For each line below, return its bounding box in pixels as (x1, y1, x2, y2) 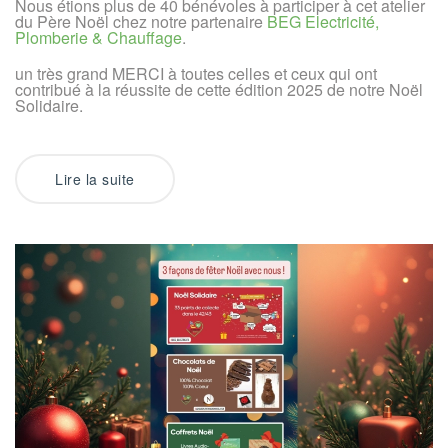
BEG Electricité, (267, 9, 379, 33)
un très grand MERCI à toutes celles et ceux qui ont (15, 61, 377, 85)
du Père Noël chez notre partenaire (15, 9, 267, 33)
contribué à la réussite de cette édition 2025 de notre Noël (15, 77, 423, 101)
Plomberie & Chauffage (15, 25, 182, 49)
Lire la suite (55, 168, 135, 189)
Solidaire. (15, 93, 83, 117)
